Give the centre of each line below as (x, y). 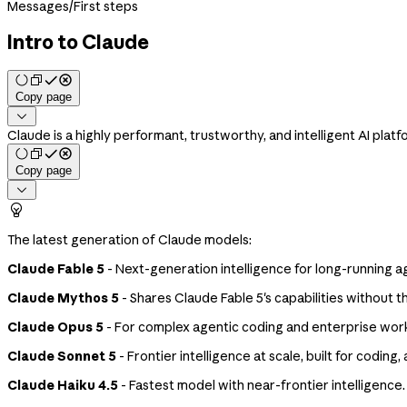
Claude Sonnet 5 (62, 356)
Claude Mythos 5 (63, 298)
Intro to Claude (78, 42)
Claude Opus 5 (55, 327)
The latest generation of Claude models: (129, 239)
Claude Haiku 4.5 (63, 385)
